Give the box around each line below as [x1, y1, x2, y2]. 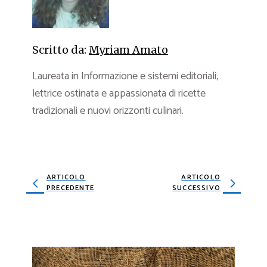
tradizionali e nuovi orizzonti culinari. [32, 101, 184, 120]
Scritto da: [32, 42, 86, 57]
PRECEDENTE [46, 182, 94, 194]
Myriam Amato [89, 42, 168, 57]
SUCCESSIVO [172, 182, 221, 194]
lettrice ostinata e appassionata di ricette [32, 84, 206, 103]
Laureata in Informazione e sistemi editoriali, [32, 67, 218, 85]
